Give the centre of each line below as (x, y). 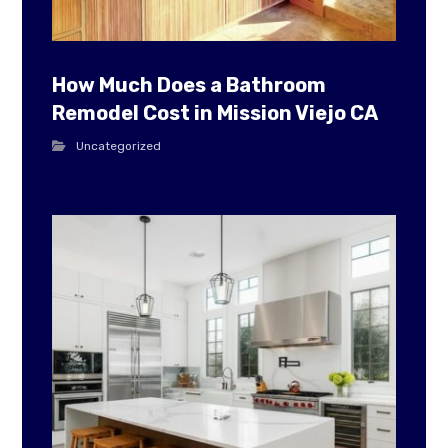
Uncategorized (119, 146)
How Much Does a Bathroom (189, 85)
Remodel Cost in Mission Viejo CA (215, 113)
